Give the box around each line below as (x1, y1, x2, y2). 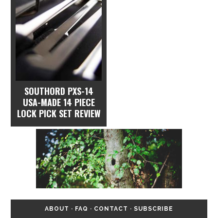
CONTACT (94, 205, 128, 212)
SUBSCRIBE (134, 205, 173, 212)
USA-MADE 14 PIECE (22, 96, 95, 109)
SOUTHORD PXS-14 (24, 85, 93, 97)
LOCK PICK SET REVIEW (17, 107, 101, 120)
